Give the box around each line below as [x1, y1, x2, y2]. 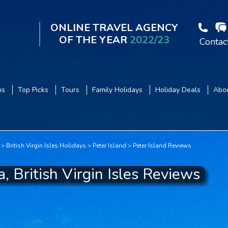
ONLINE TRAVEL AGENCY [50, 21, 178, 35]
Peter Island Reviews [133, 141, 191, 150]
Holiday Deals [155, 85, 201, 95]
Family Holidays [92, 85, 142, 95]
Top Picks [17, 85, 48, 95]
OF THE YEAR [59, 33, 130, 47]
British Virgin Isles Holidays [6, 141, 86, 150]
